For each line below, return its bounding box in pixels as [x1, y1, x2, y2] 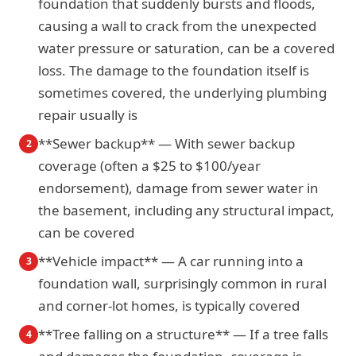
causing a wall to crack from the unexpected [38, 17, 316, 35]
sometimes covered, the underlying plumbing [38, 83, 327, 102]
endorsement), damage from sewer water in [38, 179, 319, 197]
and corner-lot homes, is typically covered [38, 296, 300, 315]
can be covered [38, 223, 134, 242]
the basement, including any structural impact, [38, 201, 335, 219]
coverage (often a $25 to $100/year [38, 157, 261, 175]
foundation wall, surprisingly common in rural [38, 274, 327, 292]
